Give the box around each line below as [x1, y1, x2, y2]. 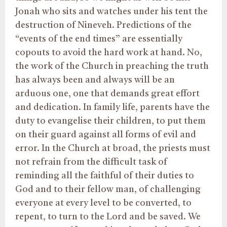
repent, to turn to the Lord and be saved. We [15, 212, 201, 221]
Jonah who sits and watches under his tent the [15, 7, 208, 16]
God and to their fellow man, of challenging [15, 184, 201, 194]
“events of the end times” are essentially [15, 34, 182, 44]
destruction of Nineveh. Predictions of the [15, 20, 192, 30]
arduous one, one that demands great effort [15, 89, 200, 98]
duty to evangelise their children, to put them [15, 116, 206, 126]
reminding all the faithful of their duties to [15, 171, 194, 180]
